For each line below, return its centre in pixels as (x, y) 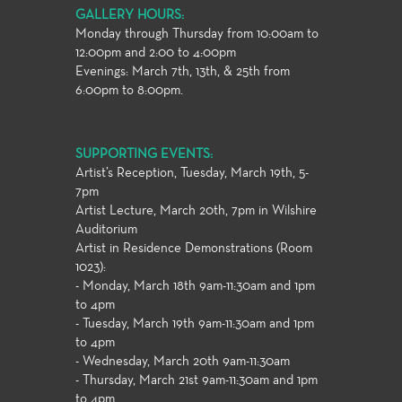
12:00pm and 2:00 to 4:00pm (156, 52)
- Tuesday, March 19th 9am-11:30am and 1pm (195, 323)
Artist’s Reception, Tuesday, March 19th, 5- (192, 173)
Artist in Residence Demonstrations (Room (194, 248)
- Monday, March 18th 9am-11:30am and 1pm (195, 286)
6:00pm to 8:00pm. (129, 90)
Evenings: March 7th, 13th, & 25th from (183, 71)
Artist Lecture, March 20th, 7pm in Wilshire (196, 210)
